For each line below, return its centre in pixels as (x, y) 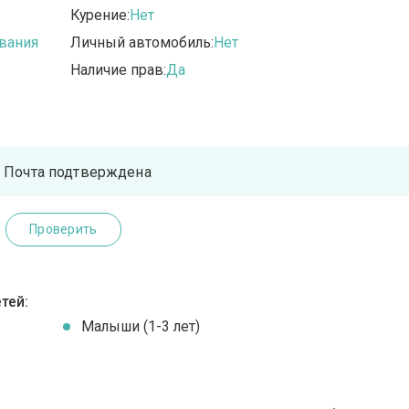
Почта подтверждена (78, 172)
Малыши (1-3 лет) (141, 327)
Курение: (100, 16)
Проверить (63, 230)
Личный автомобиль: (142, 43)
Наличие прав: (119, 70)
